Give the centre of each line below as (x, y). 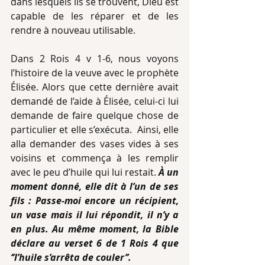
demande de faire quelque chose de (95, 115)
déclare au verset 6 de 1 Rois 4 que (95, 243)
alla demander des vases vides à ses (95, 144)
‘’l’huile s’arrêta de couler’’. (72, 257)
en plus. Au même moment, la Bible (95, 229)
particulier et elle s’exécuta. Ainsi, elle (95, 130)
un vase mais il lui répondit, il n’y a (95, 215)
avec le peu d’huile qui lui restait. (85, 172)
